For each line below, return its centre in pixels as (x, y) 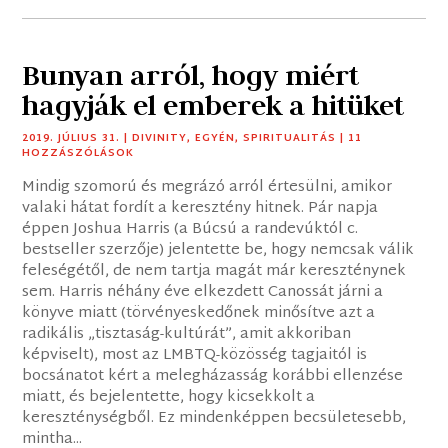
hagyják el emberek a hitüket (213, 106)
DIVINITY (160, 139)
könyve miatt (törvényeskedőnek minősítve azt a (199, 314)
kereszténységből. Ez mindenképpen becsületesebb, (214, 419)
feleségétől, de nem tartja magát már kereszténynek (214, 272)
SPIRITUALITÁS (290, 139)
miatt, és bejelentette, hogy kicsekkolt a (169, 398)
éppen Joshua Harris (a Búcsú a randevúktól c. (190, 230)
